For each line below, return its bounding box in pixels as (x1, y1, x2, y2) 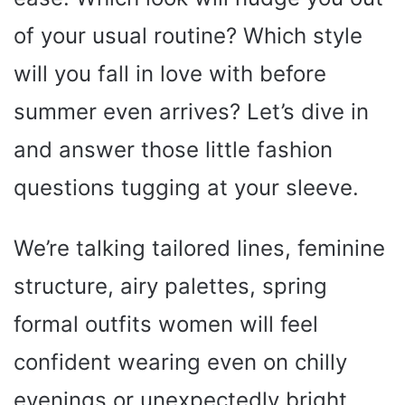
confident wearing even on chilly (14, 348, 347, 375)
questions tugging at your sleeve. (14, 174, 359, 201)
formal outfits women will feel (14, 310, 318, 337)
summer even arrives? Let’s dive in (14, 98, 369, 125)
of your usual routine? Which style (14, 22, 363, 49)
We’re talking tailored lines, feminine (14, 234, 385, 261)
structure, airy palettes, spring (14, 272, 327, 299)
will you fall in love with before (14, 60, 326, 87)
